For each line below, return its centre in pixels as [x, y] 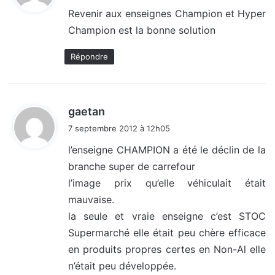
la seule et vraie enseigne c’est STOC [167, 216]
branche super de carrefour [132, 167]
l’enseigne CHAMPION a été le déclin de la [167, 150]
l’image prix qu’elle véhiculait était [167, 183]
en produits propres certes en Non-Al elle [167, 250]
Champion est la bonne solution [142, 30]
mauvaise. [91, 200]
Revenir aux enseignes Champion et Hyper [167, 14]
